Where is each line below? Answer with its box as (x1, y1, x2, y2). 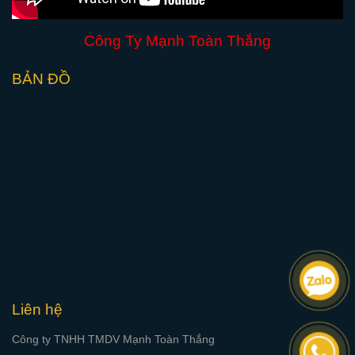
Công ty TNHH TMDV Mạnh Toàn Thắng (12, 333, 215, 346)
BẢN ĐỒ (12, 70, 71, 88)
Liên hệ (12, 300, 63, 319)
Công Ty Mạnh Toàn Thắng (84, 32, 271, 50)
